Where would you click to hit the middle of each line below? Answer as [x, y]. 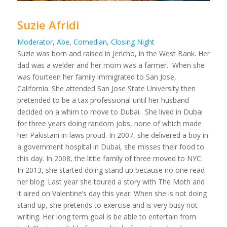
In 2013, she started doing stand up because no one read [111, 170]
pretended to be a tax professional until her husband [103, 100]
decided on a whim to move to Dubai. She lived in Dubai [110, 111]
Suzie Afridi [48, 25]
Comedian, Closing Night [114, 42]
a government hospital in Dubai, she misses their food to [110, 146]
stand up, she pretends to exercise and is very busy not [107, 205]
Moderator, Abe [43, 42]
